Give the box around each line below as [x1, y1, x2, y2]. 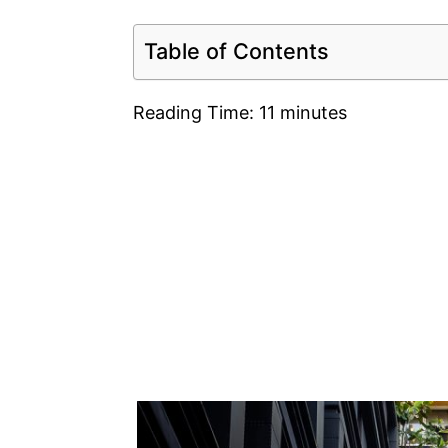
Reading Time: [133, 102, 259, 124]
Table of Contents [144, 37, 329, 64]
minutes [280, 102, 347, 124]
